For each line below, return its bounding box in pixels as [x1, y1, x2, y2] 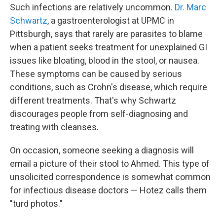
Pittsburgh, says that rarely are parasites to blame [10, 29, 203, 39]
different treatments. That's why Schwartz [10, 95, 176, 106]
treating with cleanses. [10, 122, 99, 133]
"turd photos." [10, 198, 63, 209]
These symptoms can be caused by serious [10, 69, 182, 79]
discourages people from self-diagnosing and [10, 109, 188, 119]
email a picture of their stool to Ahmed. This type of [10, 158, 210, 169]
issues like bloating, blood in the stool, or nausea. [10, 55, 199, 66]
